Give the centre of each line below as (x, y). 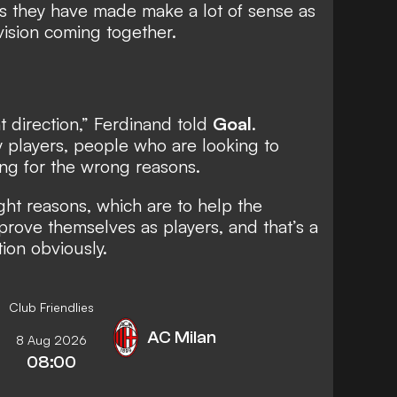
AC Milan (182, 337)
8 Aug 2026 (51, 339)
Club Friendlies (51, 307)
